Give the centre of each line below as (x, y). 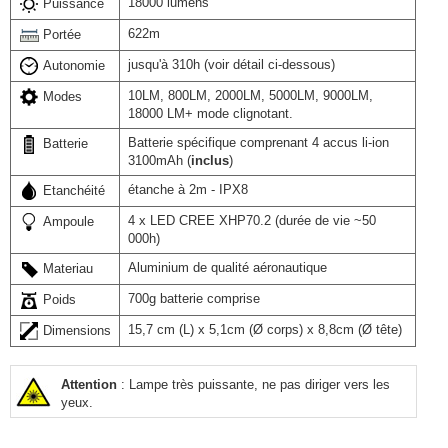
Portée (62, 34)
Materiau (68, 268)
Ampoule (68, 221)
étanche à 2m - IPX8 (188, 189)
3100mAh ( (159, 160)
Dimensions (77, 330)
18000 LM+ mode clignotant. (210, 113)
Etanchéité (74, 190)
